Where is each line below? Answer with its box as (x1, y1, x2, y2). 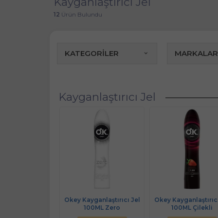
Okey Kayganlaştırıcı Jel (64, 196, 140, 204)
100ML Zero (84, 204, 120, 212)
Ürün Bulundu (59, 11, 102, 18)
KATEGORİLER (65, 48, 119, 58)
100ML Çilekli (171, 204, 213, 212)
